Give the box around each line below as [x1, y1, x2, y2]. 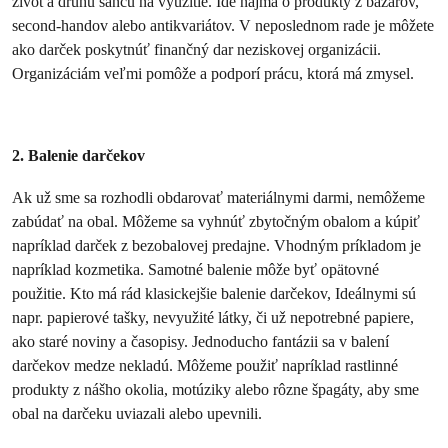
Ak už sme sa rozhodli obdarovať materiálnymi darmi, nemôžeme [12, 188, 425, 207]
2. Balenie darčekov [12, 146, 145, 165]
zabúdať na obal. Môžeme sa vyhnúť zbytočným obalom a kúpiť [12, 212, 420, 231]
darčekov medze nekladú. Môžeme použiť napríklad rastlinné [12, 356, 398, 375]
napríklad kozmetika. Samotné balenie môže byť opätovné [12, 260, 379, 279]
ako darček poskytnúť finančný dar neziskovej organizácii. [12, 40, 381, 59]
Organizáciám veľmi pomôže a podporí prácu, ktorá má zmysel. [12, 64, 418, 83]
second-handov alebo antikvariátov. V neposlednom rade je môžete [12, 16, 434, 35]
